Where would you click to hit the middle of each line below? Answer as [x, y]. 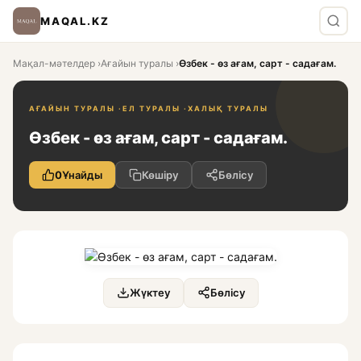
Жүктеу [149, 292]
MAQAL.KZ [75, 21]
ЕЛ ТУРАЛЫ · [155, 108]
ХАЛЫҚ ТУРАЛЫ [228, 108]
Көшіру [160, 175]
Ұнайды [82, 175]
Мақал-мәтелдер [54, 63]
